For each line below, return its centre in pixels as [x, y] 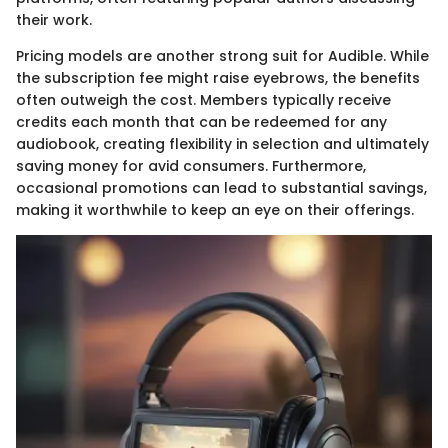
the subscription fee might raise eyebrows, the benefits [218, 78]
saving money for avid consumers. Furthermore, [191, 166]
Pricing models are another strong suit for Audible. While [222, 56]
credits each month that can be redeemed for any [201, 122]
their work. [54, 20]
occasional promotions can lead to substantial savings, [221, 188]
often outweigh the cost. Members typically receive [203, 100]
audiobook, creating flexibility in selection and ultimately [222, 144]
